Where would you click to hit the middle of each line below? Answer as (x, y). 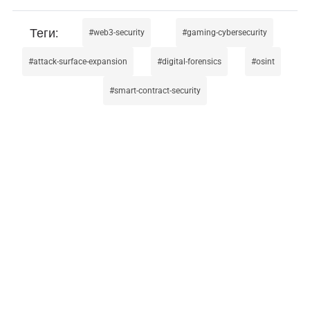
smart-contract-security (157, 91)
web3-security (119, 33)
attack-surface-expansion (81, 62)
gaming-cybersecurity (227, 33)
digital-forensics (191, 62)
